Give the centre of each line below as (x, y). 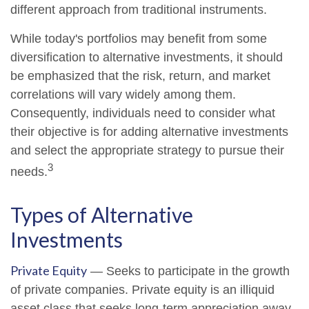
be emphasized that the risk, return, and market (140, 76)
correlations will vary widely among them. (123, 94)
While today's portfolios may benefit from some (139, 39)
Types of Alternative (102, 215)
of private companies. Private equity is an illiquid (142, 290)
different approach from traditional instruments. (139, 10)
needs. (29, 172)
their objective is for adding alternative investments (149, 132)
